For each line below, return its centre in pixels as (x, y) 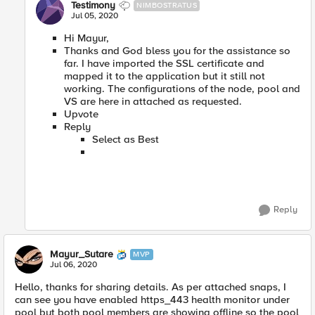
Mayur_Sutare (82, 254)
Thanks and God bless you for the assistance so (177, 51)
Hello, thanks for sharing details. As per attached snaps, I (150, 287)
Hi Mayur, (86, 38)
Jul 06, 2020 (73, 265)
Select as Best (126, 139)
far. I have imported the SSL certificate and (164, 63)
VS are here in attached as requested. (153, 101)
